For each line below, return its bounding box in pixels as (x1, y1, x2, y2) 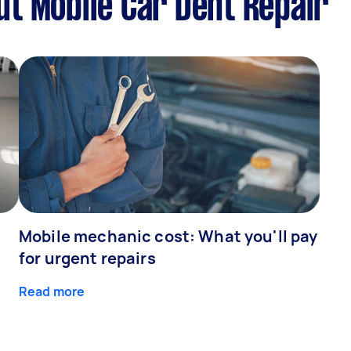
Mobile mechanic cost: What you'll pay (19, 225, 318, 247)
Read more (19, 282, 85, 300)
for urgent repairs (19, 247, 156, 269)
